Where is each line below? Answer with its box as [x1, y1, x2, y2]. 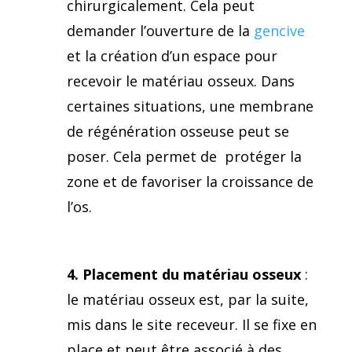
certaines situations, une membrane [66, 96, 313, 115]
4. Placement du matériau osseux [66, 264, 301, 284]
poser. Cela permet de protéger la [66, 146, 302, 166]
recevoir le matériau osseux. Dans [66, 71, 295, 90]
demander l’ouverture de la [66, 20, 254, 40]
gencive [253, 20, 305, 40]
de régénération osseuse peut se [66, 121, 289, 141]
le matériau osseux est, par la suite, [66, 289, 309, 309]
